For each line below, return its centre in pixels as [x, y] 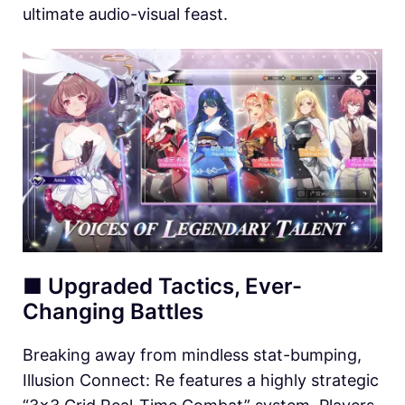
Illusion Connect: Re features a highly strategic [201, 380]
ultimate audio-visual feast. [125, 14]
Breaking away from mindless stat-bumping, [192, 354]
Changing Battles [113, 311]
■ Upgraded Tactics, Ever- [162, 286]
